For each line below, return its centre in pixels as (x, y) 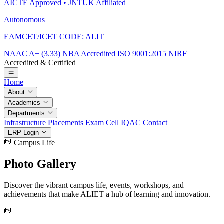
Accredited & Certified (40, 62)
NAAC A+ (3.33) (33, 53)
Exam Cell (102, 122)
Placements (66, 122)
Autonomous (24, 19)
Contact (155, 122)
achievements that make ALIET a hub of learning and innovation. (107, 194)
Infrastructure (25, 122)
